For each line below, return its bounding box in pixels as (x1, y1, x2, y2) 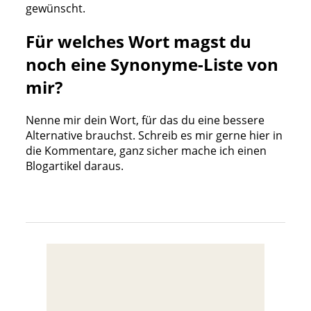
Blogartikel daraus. (25, 158, 124, 174)
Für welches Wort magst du (25, 29, 251, 53)
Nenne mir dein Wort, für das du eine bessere (25, 112, 264, 128)
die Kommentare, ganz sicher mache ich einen (25, 142, 267, 158)
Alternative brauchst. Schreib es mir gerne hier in (25, 127, 283, 143)
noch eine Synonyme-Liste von (25, 52, 278, 76)
